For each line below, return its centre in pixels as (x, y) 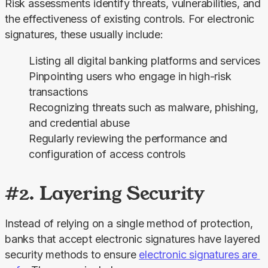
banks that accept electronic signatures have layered (133, 239)
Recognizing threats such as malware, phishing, (144, 107)
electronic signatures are (198, 254)
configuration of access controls (107, 154)
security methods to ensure (72, 254)
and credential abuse (79, 123)
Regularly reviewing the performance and (128, 138)
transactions (58, 92)
